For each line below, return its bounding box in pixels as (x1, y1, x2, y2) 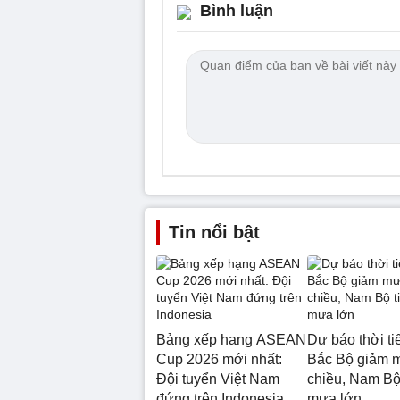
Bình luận (200, 2, 273, 20)
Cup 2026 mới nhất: (156, 352, 282, 367)
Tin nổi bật (169, 222, 260, 242)
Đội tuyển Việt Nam (156, 371, 279, 387)
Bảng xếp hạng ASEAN (156, 332, 306, 347)
